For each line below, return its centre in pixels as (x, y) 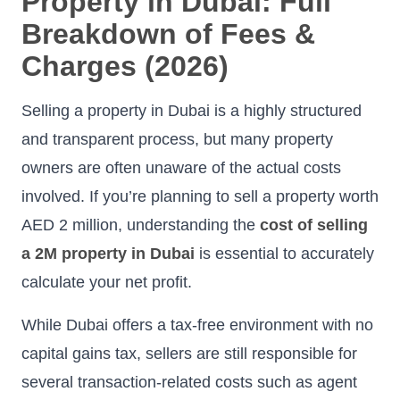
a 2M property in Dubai (108, 253)
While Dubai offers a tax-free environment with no (197, 325)
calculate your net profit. (107, 282)
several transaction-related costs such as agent (189, 382)
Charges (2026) (125, 66)
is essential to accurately (284, 253)
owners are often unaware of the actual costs (181, 167)
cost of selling (314, 225)
